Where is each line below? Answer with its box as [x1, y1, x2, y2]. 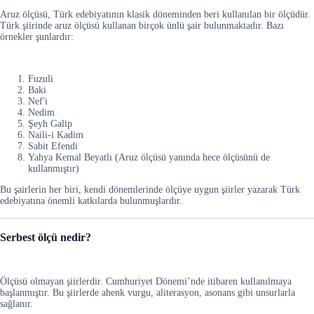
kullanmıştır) [28, 163, 79, 175]
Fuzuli [28, 74, 53, 85]
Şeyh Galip [28, 118, 72, 130]
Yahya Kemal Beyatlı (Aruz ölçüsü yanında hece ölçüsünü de [28, 152, 270, 163]
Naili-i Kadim [28, 130, 83, 141]
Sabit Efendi [28, 141, 78, 152]
